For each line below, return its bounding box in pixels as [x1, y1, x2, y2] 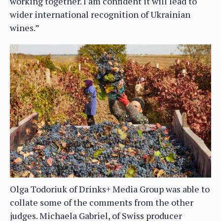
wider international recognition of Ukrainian [10, 8, 190, 21]
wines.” [10, 22, 39, 34]
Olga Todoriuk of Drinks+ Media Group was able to [10, 183, 210, 195]
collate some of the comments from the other [10, 196, 193, 209]
